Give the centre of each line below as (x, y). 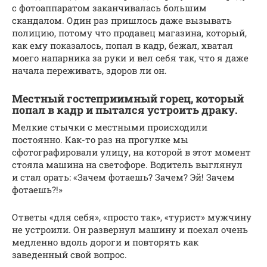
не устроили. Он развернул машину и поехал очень (130, 230)
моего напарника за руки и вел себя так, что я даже (130, 58)
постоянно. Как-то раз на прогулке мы (100, 140)
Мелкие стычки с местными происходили (110, 127)
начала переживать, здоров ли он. (89, 71)
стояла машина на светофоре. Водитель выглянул (127, 165)
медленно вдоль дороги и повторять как (105, 242)
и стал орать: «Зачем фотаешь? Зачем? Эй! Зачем (123, 177)
